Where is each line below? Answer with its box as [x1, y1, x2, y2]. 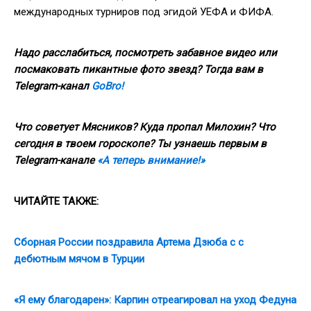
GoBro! [92, 79, 124, 92]
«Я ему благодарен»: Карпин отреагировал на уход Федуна [14, 293, 296, 306]
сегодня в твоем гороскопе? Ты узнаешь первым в [14, 137, 267, 150]
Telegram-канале [14, 153, 97, 167]
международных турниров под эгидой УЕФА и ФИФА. [14, 5, 274, 18]
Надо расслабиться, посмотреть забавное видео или [14, 46, 277, 59]
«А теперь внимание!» [97, 153, 205, 167]
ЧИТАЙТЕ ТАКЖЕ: [14, 194, 99, 208]
